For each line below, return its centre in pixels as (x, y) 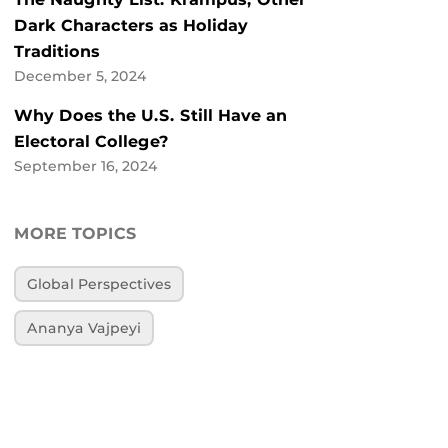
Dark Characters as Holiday (131, 26)
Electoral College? (91, 142)
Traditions (57, 52)
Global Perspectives (99, 284)
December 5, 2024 (80, 76)
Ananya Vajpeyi (84, 327)
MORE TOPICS (75, 234)
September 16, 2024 (86, 166)
